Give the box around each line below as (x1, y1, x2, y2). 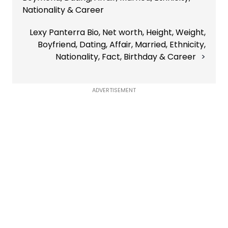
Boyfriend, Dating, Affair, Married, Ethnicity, (38, 39, 206, 51)
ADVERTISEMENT (92, 86, 136, 95)
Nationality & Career (22, 4, 104, 16)
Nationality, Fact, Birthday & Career (55, 51, 196, 63)
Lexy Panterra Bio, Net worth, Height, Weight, (30, 26, 206, 39)
